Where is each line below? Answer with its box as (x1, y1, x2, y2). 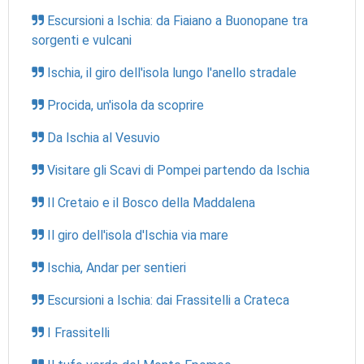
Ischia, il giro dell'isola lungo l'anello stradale (47, 65, 297, 81)
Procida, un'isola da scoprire (47, 97, 204, 114)
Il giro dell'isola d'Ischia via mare (47, 227, 228, 244)
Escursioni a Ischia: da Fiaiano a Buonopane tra (47, 13, 308, 29)
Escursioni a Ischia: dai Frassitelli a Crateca (47, 292, 289, 309)
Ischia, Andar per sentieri (47, 260, 186, 276)
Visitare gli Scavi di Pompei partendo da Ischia (47, 162, 310, 179)
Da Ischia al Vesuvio (47, 130, 160, 146)
